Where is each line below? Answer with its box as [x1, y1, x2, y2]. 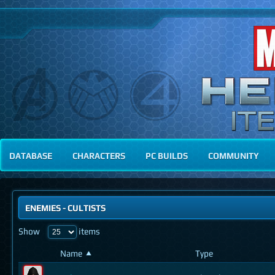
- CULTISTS [61, 203, 106, 213]
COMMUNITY [208, 150, 259, 161]
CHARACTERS [72, 150, 125, 161]
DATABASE [9, 150, 52, 161]
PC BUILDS [145, 150, 188, 161]
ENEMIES [25, 203, 61, 213]
